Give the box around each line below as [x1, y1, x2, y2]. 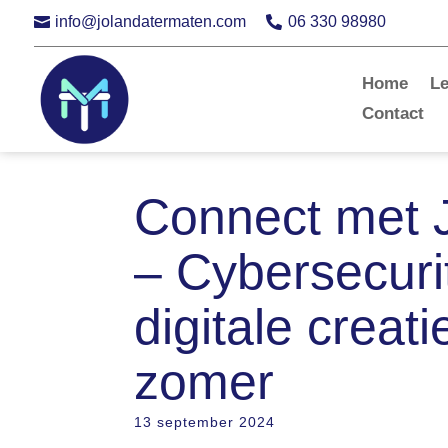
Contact [362, 104, 425, 124]
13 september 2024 [134, 413, 276, 430]
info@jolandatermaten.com [54, 12, 246, 30]
